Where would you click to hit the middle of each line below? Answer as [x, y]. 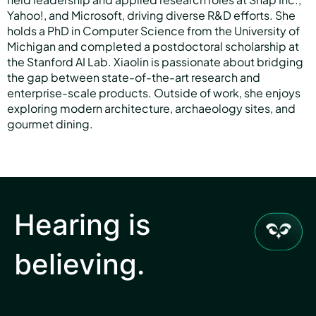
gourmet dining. [50, 124]
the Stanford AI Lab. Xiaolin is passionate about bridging [155, 62]
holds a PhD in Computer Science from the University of [153, 31]
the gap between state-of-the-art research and [134, 77]
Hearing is [82, 225]
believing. [79, 264]
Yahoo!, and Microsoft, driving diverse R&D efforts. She [151, 15]
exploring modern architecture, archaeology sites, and [151, 108]
